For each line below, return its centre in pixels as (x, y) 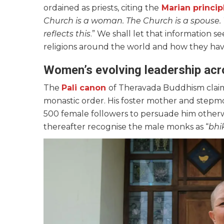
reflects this (67, 34)
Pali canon (84, 88)
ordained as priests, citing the (101, 8)
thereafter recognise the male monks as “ (126, 127)
